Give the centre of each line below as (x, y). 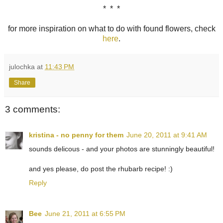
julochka (22, 66)
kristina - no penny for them (76, 135)
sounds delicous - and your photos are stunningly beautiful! (122, 149)
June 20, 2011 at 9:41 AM (167, 135)
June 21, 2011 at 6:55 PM (85, 213)
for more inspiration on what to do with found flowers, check (111, 28)
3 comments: (33, 109)
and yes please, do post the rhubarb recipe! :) (101, 168)
